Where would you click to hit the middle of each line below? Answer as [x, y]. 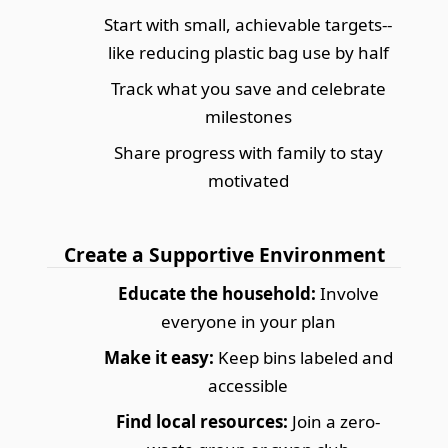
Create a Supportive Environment [224, 254]
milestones [248, 116]
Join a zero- [334, 421]
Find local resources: [202, 421]
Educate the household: [216, 293]
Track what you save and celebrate [248, 88]
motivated [248, 180]
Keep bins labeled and [303, 357]
